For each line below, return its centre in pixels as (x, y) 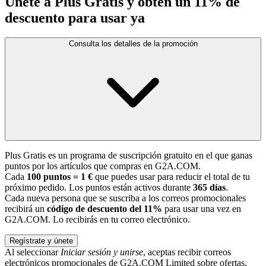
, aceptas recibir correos (187, 252)
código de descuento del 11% (104, 209)
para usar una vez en (202, 209)
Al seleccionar (33, 252)
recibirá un (26, 209)
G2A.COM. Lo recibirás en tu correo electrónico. (97, 220)
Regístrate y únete (41, 241)
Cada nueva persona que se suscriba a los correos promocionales (125, 198)
